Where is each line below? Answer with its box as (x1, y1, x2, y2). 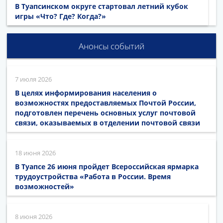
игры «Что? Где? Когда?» (15, 11, 106, 21)
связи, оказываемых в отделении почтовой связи (15, 117, 200, 127)
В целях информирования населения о (15, 88, 157, 98)
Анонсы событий (79, 40, 144, 52)
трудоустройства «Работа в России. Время (15, 171, 171, 181)
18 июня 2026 (15, 148, 56, 157)
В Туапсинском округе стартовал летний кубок (15, 1, 188, 11)
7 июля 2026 (15, 74, 52, 84)
